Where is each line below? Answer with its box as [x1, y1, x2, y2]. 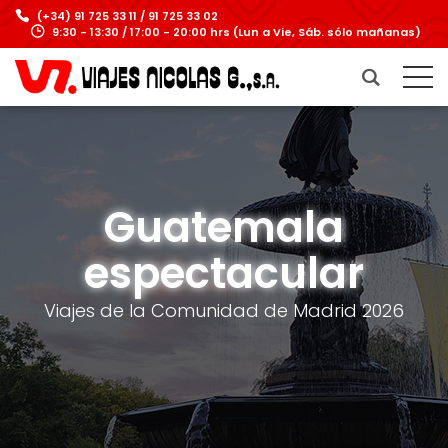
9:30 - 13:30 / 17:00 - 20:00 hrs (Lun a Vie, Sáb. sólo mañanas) [52, 24, 421, 40]
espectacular [84, 244, 364, 303]
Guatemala [104, 198, 344, 257]
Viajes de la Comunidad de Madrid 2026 [44, 298, 404, 323]
